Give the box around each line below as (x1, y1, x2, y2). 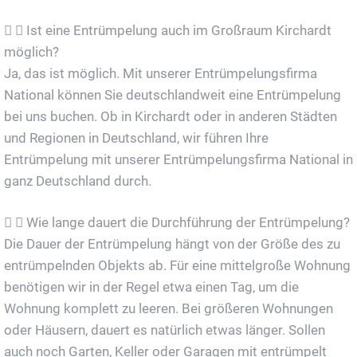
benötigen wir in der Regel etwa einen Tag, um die (4, 278, 299, 295)
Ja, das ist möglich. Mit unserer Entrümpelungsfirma (4, 65, 317, 81)
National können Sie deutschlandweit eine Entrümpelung (4, 86, 341, 103)
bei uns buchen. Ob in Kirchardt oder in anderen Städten (4, 108, 337, 124)
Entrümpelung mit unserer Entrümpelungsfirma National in (4, 151, 353, 167)
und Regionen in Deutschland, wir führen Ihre (4, 129, 269, 146)
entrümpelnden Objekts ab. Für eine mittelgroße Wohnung (4, 257, 351, 273)
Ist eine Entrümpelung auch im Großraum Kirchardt (26, 22, 331, 38)
